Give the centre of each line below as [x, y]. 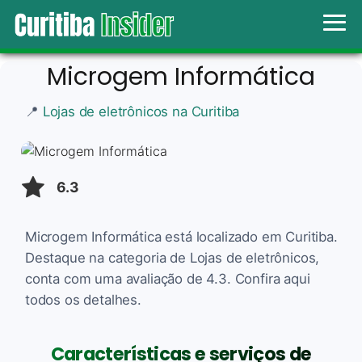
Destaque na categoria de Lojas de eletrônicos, [173, 257]
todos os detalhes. [83, 299]
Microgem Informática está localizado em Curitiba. [181, 236]
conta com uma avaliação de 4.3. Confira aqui [168, 278]
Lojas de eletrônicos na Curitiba [141, 111]
